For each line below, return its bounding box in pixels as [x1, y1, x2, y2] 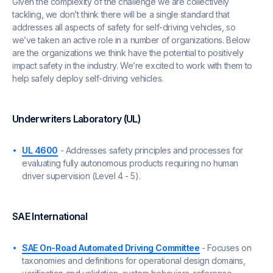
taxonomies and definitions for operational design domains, [22, 255, 246, 266]
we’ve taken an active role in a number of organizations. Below [12, 34, 250, 45]
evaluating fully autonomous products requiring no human [22, 157, 238, 168]
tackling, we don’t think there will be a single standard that [12, 9, 230, 19]
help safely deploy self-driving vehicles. [12, 73, 163, 83]
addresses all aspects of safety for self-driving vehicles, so [12, 21, 236, 32]
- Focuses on [199, 242, 252, 253]
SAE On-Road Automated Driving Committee [22, 242, 200, 253]
